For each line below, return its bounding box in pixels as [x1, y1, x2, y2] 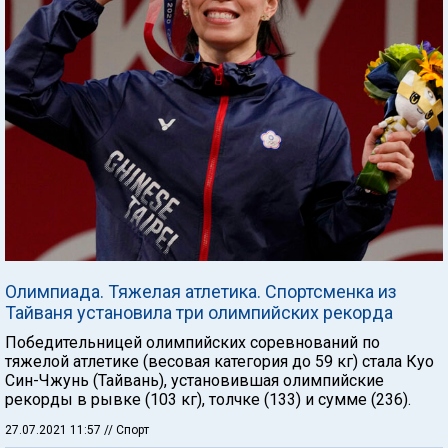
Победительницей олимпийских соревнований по [5, 332, 380, 352]
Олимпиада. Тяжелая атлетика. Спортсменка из [5, 280, 397, 302]
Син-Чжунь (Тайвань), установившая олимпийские [5, 370, 384, 390]
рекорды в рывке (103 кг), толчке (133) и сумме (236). [5, 389, 411, 409]
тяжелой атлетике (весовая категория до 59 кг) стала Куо [5, 351, 434, 371]
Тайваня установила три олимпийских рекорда [5, 301, 393, 323]
